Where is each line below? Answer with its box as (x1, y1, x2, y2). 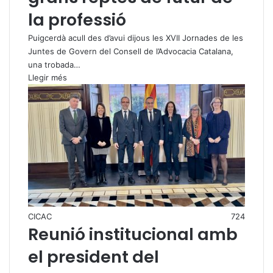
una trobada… (28, 60, 80, 70)
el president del (28, 246, 159, 269)
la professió (28, 9, 126, 32)
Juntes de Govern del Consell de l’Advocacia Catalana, (28, 46, 233, 57)
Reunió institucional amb (28, 223, 238, 246)
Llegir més (28, 73, 67, 83)
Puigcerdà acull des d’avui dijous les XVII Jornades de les (28, 33, 243, 43)
